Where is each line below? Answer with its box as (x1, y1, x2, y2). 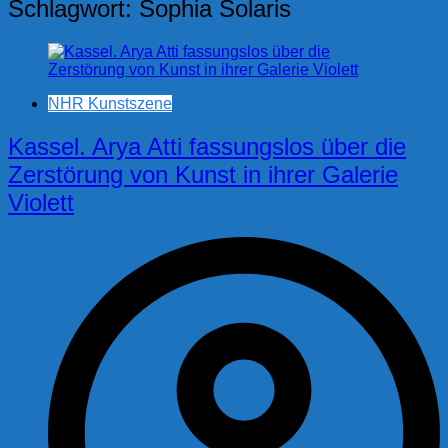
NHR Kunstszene (48, 95, 172, 113)
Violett (8, 189, 74, 217)
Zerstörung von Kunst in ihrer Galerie (8, 161, 398, 189)
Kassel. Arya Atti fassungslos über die (8, 133, 406, 161)
